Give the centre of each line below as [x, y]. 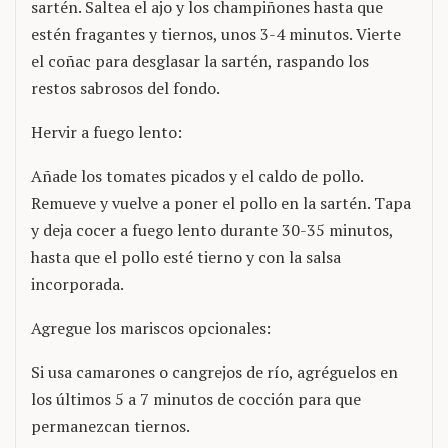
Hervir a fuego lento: [106, 132]
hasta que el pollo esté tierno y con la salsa [186, 257]
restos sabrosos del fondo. [125, 88]
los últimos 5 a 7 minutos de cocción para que [196, 399]
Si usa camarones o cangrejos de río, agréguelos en [214, 372]
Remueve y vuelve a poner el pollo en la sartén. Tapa [221, 203]
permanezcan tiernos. [110, 426]
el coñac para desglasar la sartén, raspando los [200, 61]
